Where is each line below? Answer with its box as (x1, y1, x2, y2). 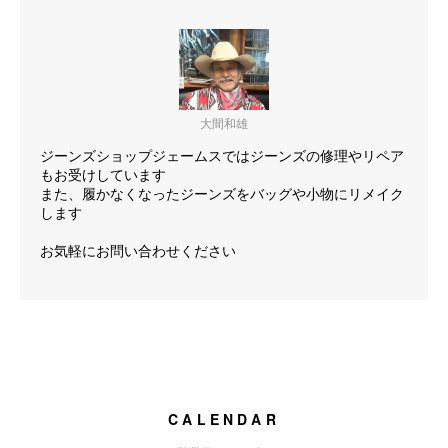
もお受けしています (40, 164, 166, 184)
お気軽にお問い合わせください (40, 240, 236, 260)
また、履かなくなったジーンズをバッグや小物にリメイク (40, 183, 404, 203)
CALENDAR (168, 409, 280, 429)
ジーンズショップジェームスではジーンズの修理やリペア (40, 145, 404, 165)
